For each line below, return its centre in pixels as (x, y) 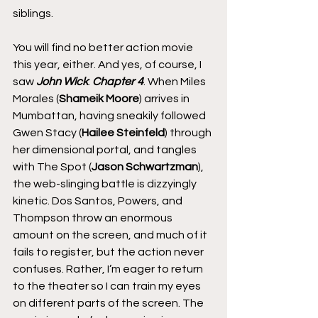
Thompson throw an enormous (94, 218)
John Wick (62, 81)
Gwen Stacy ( (47, 132)
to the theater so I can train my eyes (108, 286)
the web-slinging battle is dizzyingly (106, 183)
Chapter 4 (118, 81)
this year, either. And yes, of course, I (108, 64)
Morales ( (36, 98)
